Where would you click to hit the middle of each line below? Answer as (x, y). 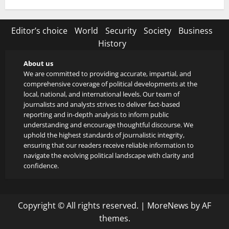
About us (38, 64)
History (112, 44)
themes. (114, 219)
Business (196, 31)
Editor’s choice (39, 31)
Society (157, 31)
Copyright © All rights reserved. (79, 206)
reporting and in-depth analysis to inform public (96, 115)
